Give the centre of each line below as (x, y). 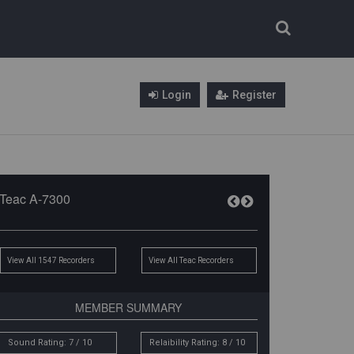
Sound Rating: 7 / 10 (50, 343)
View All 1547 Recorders (53, 260)
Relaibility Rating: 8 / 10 (197, 343)
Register (254, 95)
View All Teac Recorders (191, 260)
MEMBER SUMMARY (129, 307)
